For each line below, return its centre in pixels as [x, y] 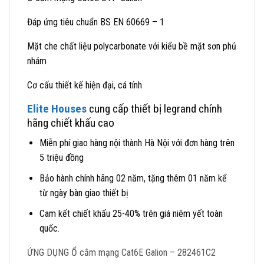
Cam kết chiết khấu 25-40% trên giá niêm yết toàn [131, 213]
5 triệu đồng [61, 158]
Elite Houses [57, 108]
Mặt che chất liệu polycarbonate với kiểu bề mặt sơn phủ [132, 46]
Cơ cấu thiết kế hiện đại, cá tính [85, 85]
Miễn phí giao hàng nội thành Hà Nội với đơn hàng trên [137, 143]
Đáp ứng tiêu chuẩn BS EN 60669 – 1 [96, 22]
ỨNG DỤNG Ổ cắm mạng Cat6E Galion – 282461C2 [121, 252]
